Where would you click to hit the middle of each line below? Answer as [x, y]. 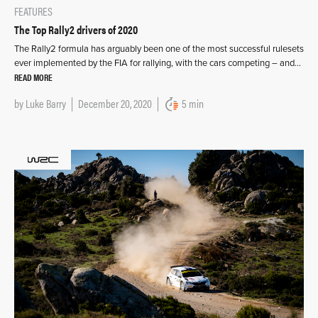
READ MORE [33, 77]
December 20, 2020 [115, 104]
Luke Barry [46, 104]
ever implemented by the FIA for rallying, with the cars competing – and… [158, 64]
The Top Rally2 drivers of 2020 [76, 30]
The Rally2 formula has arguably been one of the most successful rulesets [159, 49]
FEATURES [33, 11]
